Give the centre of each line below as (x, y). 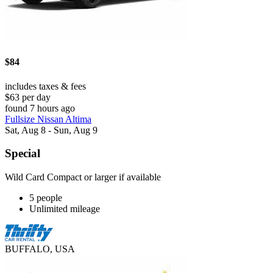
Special (23, 154)
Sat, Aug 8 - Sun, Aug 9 (51, 130)
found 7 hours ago (40, 108)
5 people (46, 198)
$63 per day (28, 97)
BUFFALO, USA (40, 249)
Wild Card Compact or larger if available (83, 177)
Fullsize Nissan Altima (48, 119)
